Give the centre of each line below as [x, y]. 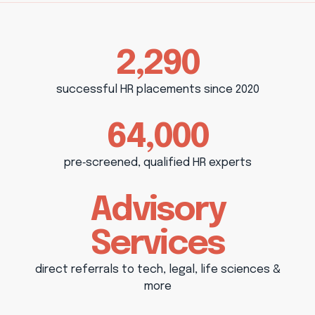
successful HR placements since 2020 [157, 89]
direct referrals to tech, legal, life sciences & [157, 269]
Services [157, 244]
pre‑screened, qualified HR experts [157, 162]
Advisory [157, 210]
